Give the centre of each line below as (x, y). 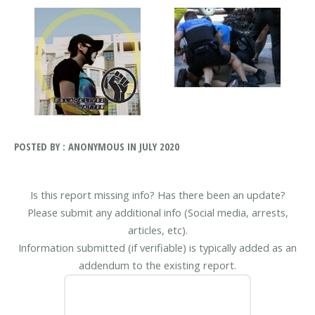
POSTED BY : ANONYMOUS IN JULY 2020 (97, 146)
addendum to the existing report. (157, 265)
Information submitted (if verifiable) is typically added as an (157, 248)
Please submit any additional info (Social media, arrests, (157, 213)
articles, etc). (157, 230)
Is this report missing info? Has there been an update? (157, 195)
